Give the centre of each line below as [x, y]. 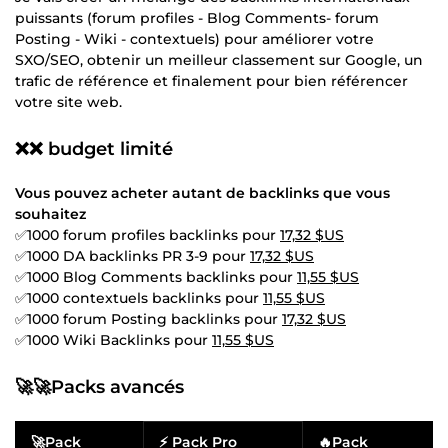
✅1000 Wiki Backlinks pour [113, 339]
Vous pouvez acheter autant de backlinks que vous [202, 192]
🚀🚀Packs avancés [99, 386]
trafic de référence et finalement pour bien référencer [211, 80]
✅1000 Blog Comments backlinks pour [156, 276]
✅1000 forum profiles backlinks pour [147, 234]
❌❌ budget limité [94, 148]
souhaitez [50, 213]
